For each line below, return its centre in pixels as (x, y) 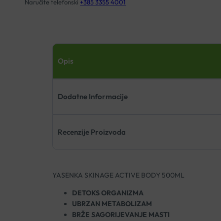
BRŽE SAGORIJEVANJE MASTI (121, 215)
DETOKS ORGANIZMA (108, 193)
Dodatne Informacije (92, 97)
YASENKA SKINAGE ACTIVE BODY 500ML (118, 175)
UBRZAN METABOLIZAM (112, 204)
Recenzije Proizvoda (92, 132)
